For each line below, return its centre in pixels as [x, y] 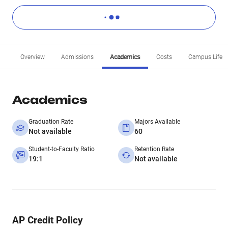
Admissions [77, 57]
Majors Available [157, 122]
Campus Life [205, 57]
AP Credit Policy [48, 220]
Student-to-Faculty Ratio [62, 149]
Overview [33, 57]
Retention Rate [154, 149]
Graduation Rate [51, 122]
